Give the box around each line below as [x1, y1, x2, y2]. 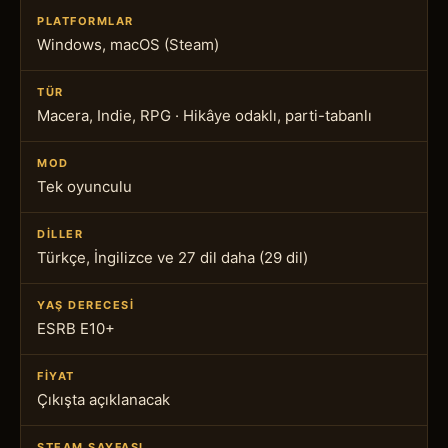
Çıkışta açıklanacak [37, 389, 170, 409]
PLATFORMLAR [37, 13, 134, 28]
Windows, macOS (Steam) [37, 34, 219, 54]
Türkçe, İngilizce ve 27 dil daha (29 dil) [37, 247, 308, 267]
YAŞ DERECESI [37, 297, 135, 312]
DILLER [37, 226, 84, 241]
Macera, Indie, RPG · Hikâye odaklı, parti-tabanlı [37, 105, 372, 125]
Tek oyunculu [37, 176, 132, 196]
